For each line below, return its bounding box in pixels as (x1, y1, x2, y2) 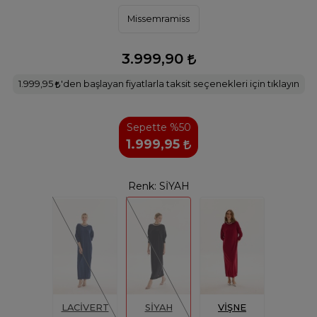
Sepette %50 (126, 120, 191, 134)
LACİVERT (61, 302, 109, 313)
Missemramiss (127, 13, 190, 25)
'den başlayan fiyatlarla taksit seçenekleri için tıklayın (60, 78, 299, 89)
